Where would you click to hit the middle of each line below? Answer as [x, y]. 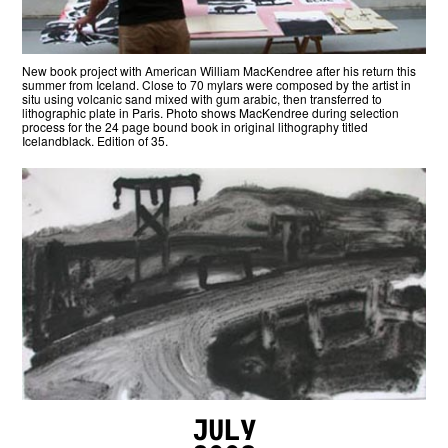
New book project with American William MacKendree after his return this [219, 70]
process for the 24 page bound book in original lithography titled [195, 126]
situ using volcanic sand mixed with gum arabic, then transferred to [202, 98]
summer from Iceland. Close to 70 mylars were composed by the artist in [217, 84]
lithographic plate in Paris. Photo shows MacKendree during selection [211, 112]
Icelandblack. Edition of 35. [95, 140]
